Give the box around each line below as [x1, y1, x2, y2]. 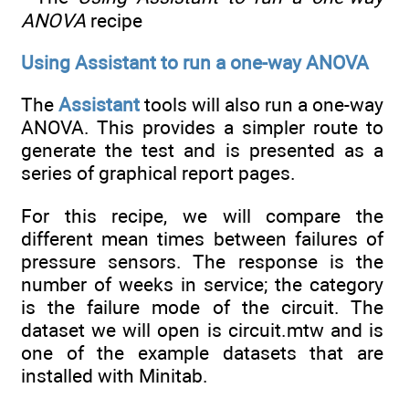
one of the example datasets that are [21, 341, 383, 364]
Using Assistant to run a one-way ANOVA [21, 50, 369, 74]
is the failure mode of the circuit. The [21, 295, 383, 319]
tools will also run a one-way [140, 93, 383, 117]
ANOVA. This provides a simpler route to [21, 116, 383, 140]
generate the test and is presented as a [21, 139, 383, 163]
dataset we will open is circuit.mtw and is [21, 318, 383, 341]
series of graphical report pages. [21, 162, 296, 185]
